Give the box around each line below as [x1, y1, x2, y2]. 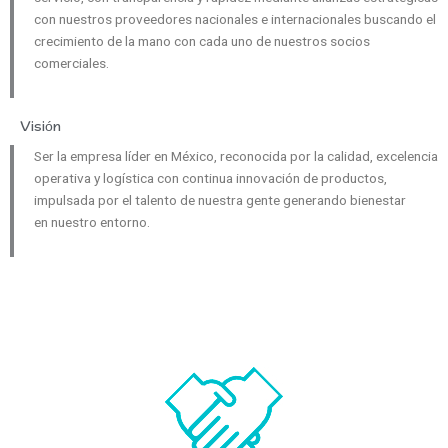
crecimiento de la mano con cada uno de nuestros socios [34, 33, 370, 49]
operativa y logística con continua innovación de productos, [34, 169, 387, 186]
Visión [20, 113, 61, 139]
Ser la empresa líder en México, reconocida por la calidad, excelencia [34, 147, 438, 164]
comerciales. [34, 55, 109, 71]
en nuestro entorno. [34, 213, 150, 230]
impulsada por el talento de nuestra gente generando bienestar [34, 191, 406, 208]
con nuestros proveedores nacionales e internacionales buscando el [34, 11, 436, 27]
